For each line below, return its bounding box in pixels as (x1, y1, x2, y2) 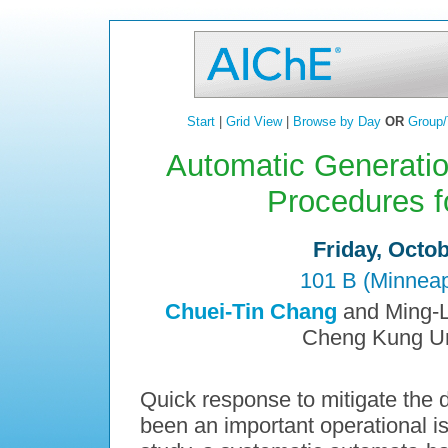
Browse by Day (292, 114, 381, 129)
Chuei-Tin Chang (164, 299, 337, 325)
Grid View (225, 114, 282, 129)
